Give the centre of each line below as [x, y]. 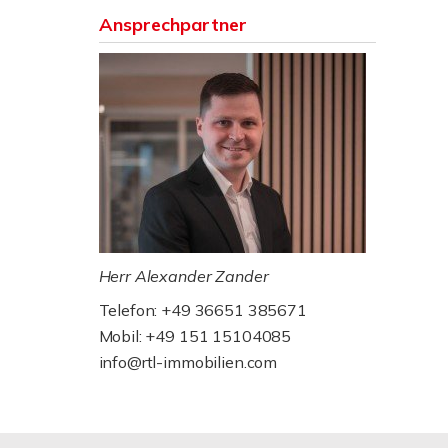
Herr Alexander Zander [183, 276]
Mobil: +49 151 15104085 [195, 336]
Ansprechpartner [172, 24]
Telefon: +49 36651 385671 [202, 310]
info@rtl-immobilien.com [188, 362]
